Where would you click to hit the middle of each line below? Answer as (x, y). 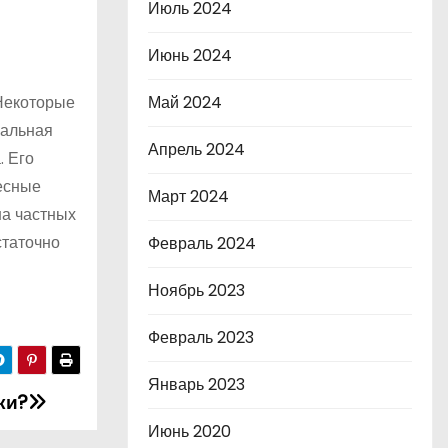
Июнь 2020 (189, 431)
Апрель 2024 (196, 149)
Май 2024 (185, 102)
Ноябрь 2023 (196, 290)
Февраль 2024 (202, 243)
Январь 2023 (196, 384)
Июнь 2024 (190, 55)
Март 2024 (188, 196)
